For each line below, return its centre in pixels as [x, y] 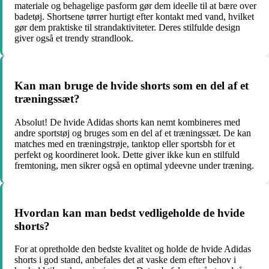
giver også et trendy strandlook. [74, 38]
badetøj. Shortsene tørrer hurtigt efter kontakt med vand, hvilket [134, 17]
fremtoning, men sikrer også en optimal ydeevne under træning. [134, 165]
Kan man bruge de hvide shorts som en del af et [131, 86]
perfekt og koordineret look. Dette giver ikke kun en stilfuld [127, 154]
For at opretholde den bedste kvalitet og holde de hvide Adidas [133, 249]
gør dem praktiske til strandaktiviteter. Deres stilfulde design [127, 28]
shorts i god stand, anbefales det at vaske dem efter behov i [125, 260]
